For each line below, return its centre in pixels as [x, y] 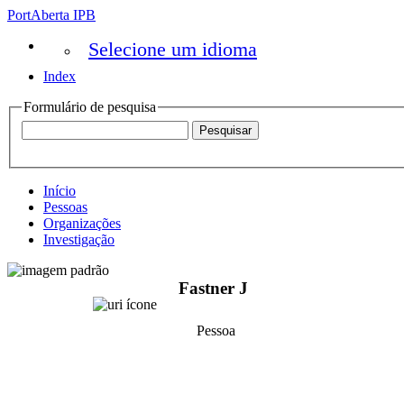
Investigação [79, 239]
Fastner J [213, 289]
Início [60, 190]
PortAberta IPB [51, 15]
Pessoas [65, 207]
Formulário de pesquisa [90, 107]
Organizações [82, 223]
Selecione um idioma [173, 49]
